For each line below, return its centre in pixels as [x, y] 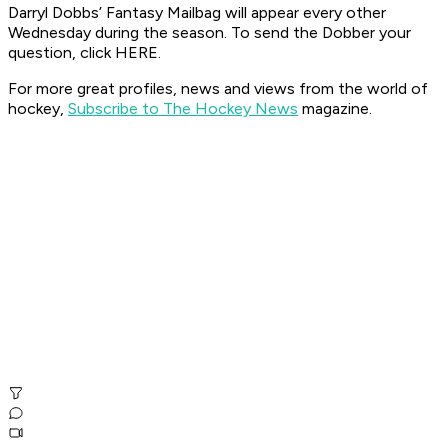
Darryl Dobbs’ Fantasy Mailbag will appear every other [197, 13]
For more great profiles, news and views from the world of [218, 89]
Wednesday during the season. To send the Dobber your [209, 33]
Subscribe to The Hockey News [183, 109]
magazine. [335, 109]
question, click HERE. [84, 53]
